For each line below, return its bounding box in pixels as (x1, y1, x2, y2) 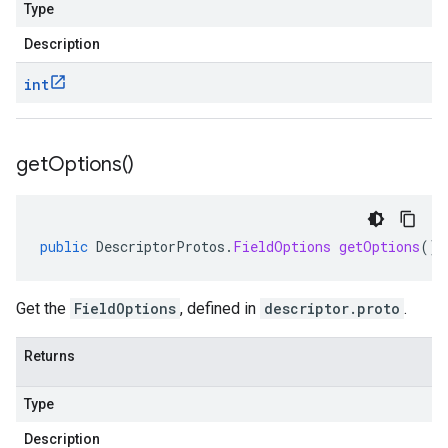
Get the (16, 299, 70, 318)
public (40, 237, 88, 256)
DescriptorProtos (96, 237, 225, 256)
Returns (24, 348, 75, 364)
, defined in (180, 299, 260, 318)
